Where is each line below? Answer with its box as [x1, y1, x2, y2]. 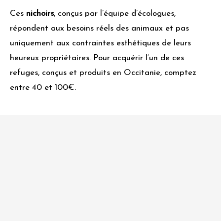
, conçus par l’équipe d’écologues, [54, 9, 176, 18]
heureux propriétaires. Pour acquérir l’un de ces [10, 54, 184, 63]
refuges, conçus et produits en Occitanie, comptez [10, 69, 196, 77]
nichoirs [26, 9, 54, 18]
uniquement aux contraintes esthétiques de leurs [10, 39, 191, 48]
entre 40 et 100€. [10, 83, 76, 92]
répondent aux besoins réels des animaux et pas [10, 24, 189, 33]
